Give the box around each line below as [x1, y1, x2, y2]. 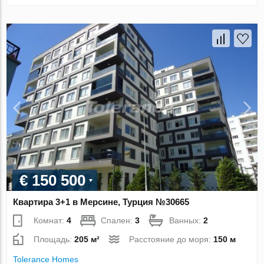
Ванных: [169, 215, 204, 225]
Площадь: [34, 234, 75, 244]
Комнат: [34, 215, 67, 225]
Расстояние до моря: [129, 234, 214, 244]
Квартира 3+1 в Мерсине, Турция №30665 [13, 196, 190, 207]
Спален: [101, 215, 136, 225]
